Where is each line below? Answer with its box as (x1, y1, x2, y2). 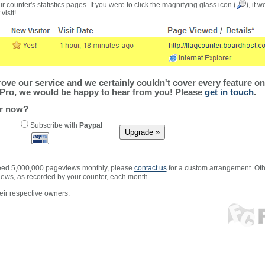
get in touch (204, 87, 254, 98)
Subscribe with (28, 121, 79, 130)
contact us (134, 164, 167, 173)
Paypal (79, 121, 102, 130)
